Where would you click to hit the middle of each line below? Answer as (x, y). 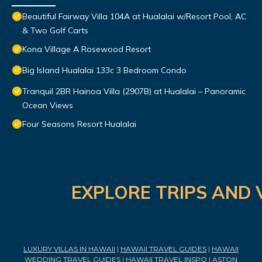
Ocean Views (48, 106)
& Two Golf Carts (55, 31)
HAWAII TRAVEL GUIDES (163, 249)
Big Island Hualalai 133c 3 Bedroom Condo (104, 70)
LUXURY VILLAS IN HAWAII (69, 249)
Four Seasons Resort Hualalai (79, 124)
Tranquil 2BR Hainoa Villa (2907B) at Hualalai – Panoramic (134, 92)
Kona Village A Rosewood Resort (87, 49)
